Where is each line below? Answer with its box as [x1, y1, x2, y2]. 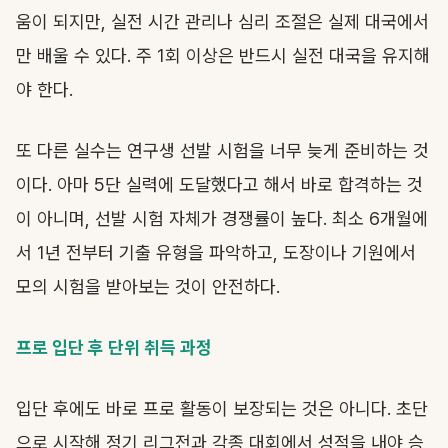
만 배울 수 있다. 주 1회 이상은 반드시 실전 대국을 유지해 [16, 45, 430, 66]
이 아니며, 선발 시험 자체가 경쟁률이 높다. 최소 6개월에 [16, 208, 428, 229]
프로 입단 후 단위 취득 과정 [16, 337, 212, 358]
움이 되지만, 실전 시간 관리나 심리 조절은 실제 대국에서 [16, 11, 429, 32]
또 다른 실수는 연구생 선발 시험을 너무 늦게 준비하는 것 [16, 140, 429, 161]
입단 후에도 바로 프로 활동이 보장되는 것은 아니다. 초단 [16, 398, 428, 419]
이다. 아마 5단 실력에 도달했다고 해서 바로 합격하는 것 [16, 174, 423, 195]
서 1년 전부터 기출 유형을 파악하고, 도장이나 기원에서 [16, 242, 416, 263]
